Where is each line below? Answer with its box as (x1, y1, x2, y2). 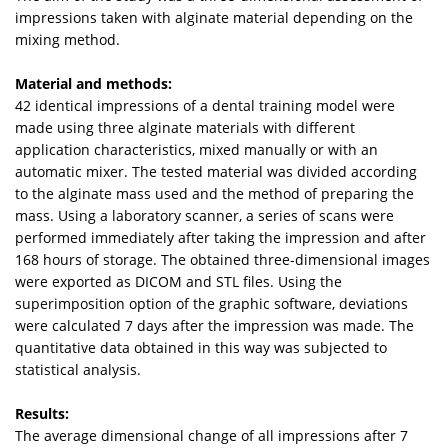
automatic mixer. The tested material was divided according (15, 162, 417, 182)
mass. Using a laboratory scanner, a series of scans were (15, 206, 394, 226)
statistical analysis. (15, 360, 141, 380)
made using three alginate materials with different (15, 118, 355, 138)
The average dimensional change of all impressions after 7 (15, 426, 408, 446)
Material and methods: (15, 74, 172, 94)
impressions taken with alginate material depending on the (15, 8, 413, 28)
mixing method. (15, 30, 120, 50)
